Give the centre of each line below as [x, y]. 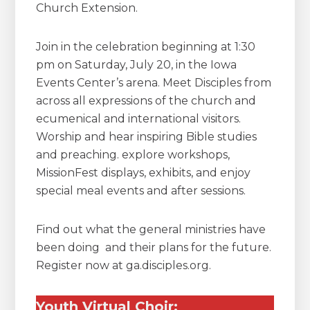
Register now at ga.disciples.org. [124, 265]
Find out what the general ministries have [151, 229]
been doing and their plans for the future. [154, 247]
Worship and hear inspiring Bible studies [147, 137]
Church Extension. [87, 8]
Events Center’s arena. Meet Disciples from [154, 83]
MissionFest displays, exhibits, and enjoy [144, 173]
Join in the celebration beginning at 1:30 [146, 47]
